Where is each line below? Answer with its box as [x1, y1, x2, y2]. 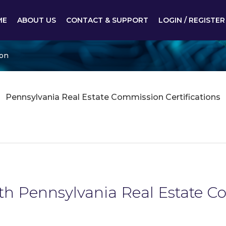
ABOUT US [17, 16, 56, 25]
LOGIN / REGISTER [158, 16, 225, 25]
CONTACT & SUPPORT [66, 16, 148, 25]
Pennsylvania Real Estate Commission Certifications [6, 92, 220, 102]
